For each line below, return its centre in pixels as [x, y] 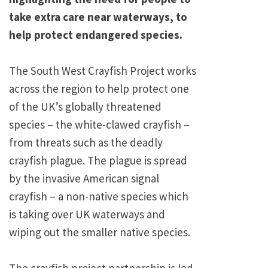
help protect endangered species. [96, 35]
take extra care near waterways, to [98, 17]
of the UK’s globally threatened [85, 107]
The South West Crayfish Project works [103, 71]
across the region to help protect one [99, 89]
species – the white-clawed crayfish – [99, 125]
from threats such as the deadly [86, 143]
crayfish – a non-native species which [99, 197]
